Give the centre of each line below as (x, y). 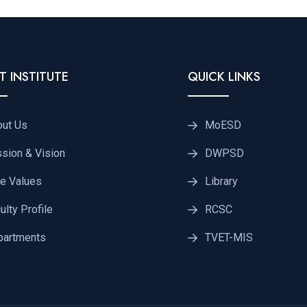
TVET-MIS (229, 238)
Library (222, 182)
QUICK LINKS (224, 77)
